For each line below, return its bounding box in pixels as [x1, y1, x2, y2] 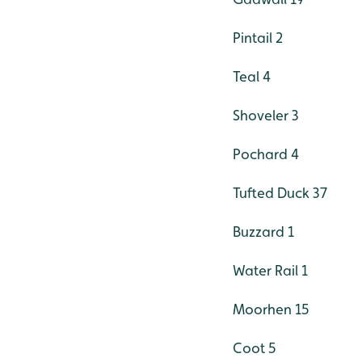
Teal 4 [233, 68, 271, 86]
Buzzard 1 [233, 223, 294, 241]
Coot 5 [233, 339, 276, 357]
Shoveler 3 [233, 107, 299, 124]
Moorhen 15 [233, 301, 309, 318]
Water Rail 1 [233, 262, 308, 280]
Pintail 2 [233, 29, 283, 47]
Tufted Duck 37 [233, 184, 327, 202]
